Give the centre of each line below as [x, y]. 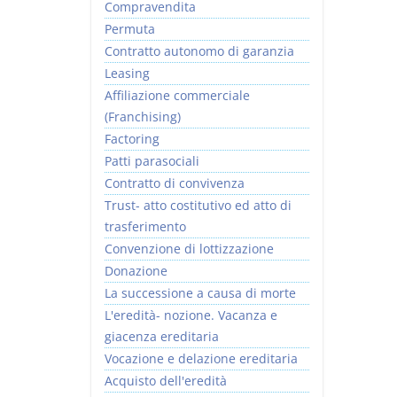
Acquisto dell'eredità [166, 381]
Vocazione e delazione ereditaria [201, 358]
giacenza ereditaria [162, 336]
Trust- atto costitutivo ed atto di [198, 205]
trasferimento [145, 226]
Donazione [136, 271]
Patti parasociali [152, 161]
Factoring [132, 139]
